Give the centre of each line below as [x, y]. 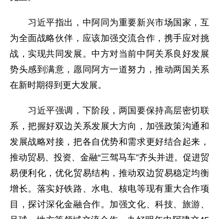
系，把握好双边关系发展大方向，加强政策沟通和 [109, 126]
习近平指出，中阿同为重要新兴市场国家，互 [109, 23]
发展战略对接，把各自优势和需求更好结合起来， [109, 142]
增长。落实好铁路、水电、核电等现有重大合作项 [109, 189]
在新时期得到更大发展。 [58, 85]
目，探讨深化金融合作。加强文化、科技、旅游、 [109, 205]
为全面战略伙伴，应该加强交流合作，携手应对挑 [109, 38]
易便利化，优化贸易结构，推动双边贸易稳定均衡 [109, 173]
